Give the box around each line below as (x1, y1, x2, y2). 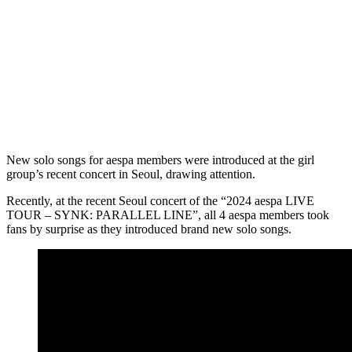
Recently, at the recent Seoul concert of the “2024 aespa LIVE (6, 193, 314, 207)
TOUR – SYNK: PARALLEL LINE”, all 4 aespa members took (6, 207, 329, 222)
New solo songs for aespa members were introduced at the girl (6, 152, 314, 167)
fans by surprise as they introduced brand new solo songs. (6, 222, 295, 236)
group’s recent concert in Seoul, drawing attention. (6, 167, 258, 181)
